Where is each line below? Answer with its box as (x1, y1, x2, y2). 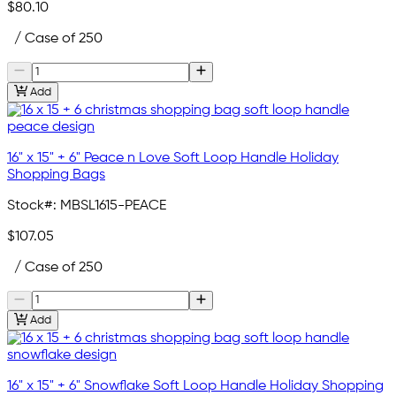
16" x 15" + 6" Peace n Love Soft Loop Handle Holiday (7, 150, 339, 165)
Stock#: (7, 198, 57, 213)
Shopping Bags (7, 167, 105, 182)
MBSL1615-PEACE (60, 198, 166, 213)
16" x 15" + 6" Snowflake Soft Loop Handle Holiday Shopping (7, 378, 384, 393)
